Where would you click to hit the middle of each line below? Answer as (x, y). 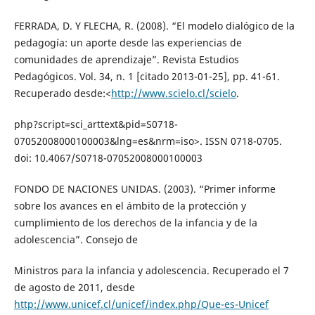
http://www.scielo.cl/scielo (173, 94)
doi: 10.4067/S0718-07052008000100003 (108, 158)
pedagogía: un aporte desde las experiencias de (128, 43)
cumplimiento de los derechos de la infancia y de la (135, 223)
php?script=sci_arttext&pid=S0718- (96, 124)
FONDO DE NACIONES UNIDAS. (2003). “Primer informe (144, 189)
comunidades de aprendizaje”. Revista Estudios (126, 60)
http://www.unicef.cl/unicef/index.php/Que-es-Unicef (141, 304)
